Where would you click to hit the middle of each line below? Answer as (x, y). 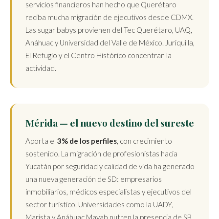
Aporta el (41, 141)
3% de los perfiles (87, 141)
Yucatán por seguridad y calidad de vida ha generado (110, 166)
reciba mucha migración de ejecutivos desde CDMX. (109, 17)
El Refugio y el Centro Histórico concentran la (99, 55)
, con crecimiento (144, 141)
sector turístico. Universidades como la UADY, (99, 204)
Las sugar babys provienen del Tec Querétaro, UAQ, (109, 30)
